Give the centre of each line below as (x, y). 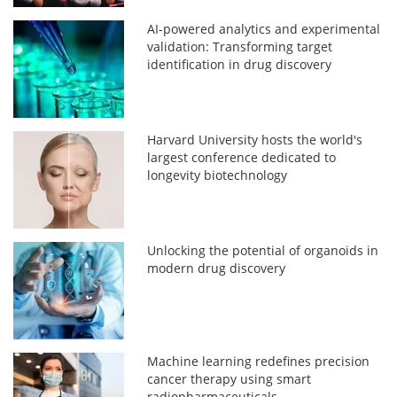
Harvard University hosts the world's (255, 140)
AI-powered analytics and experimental (264, 29)
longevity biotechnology (218, 175)
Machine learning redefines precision (259, 362)
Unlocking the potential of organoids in (263, 251)
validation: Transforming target (240, 47)
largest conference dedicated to (242, 158)
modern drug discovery (217, 269)
